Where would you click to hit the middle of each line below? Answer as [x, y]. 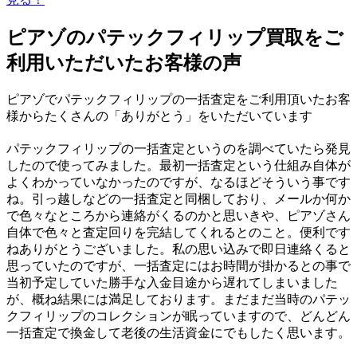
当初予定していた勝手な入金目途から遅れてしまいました [172, 282]
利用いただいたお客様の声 [124, 63]
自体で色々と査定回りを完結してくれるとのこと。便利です [178, 232]
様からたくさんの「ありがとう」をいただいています [159, 116]
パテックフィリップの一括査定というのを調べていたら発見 [178, 148]
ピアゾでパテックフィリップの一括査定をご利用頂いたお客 [178, 99]
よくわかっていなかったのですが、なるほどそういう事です [178, 182]
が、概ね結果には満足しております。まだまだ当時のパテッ [178, 299]
